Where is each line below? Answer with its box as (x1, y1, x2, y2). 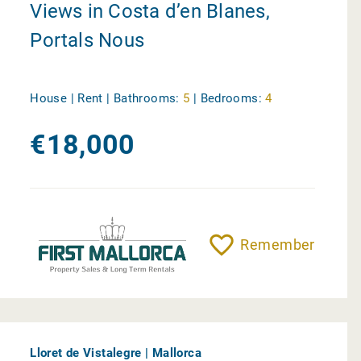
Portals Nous (30, 29, 145, 52)
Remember (240, 236, 315, 253)
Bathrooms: (113, 91, 180, 106)
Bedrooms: (200, 91, 262, 106)
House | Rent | (30, 91, 114, 106)
